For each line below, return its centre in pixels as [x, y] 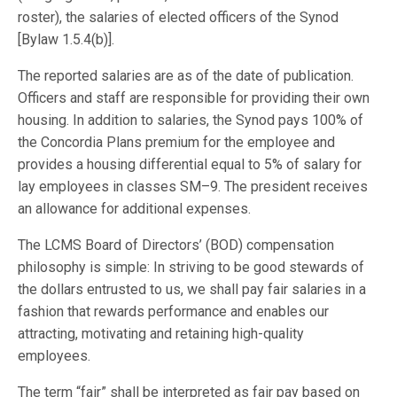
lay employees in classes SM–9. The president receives [193, 187]
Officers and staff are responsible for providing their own [194, 98]
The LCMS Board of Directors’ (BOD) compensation [176, 245]
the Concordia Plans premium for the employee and [177, 142]
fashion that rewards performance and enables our [174, 311]
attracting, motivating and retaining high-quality [161, 334]
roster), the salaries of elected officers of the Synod [179, 17]
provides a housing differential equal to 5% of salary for [190, 164]
